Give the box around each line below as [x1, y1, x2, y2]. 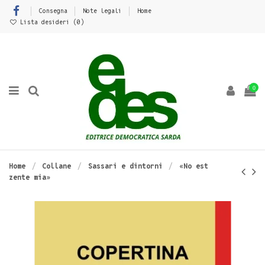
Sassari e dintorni [88, 161, 163, 171]
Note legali [82, 6, 125, 15]
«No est [179, 161, 208, 171]
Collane [42, 161, 72, 171]
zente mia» [9, 172, 50, 182]
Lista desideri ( [17, 18, 77, 27]
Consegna [38, 6, 71, 15]
